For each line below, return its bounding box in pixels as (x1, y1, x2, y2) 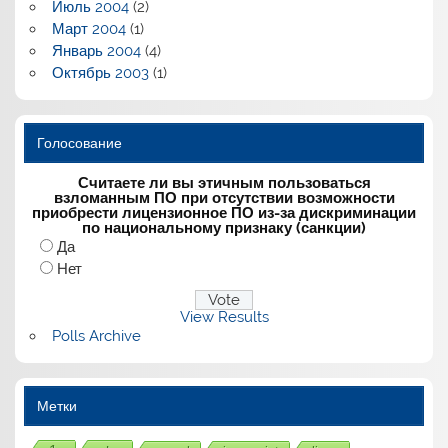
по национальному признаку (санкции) (82, 219, 366, 238)
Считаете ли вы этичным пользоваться (77, 174, 371, 193)
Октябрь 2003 (51, 64, 149, 83)
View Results (179, 308, 269, 327)
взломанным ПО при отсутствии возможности (53, 189, 395, 208)
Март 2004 (51, 20, 126, 39)
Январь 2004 (51, 42, 141, 61)
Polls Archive (51, 327, 141, 346)
